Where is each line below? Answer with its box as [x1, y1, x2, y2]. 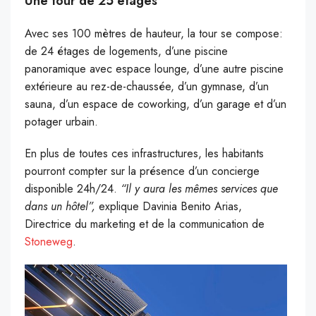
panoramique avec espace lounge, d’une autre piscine [25, 60, 284, 77]
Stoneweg [25, 233, 73, 250]
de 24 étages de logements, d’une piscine [25, 42, 228, 59]
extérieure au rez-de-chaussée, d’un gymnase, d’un [25, 78, 269, 95]
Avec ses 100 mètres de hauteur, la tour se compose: [25, 25, 283, 42]
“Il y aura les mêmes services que [121, 180, 278, 197]
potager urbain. [25, 113, 98, 130]
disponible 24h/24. [25, 180, 121, 197]
